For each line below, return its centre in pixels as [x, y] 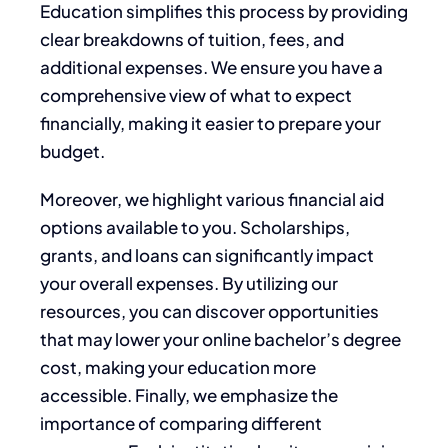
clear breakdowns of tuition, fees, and [192, 38]
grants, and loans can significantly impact [207, 254]
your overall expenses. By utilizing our [189, 282]
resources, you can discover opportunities [209, 310]
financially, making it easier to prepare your [210, 122]
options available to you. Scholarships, [195, 226]
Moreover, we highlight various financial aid [212, 198]
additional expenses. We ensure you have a [211, 66]
